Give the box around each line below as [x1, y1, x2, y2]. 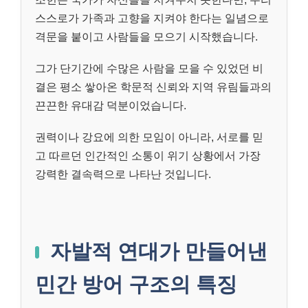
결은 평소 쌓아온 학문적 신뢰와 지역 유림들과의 [35, 80, 272, 93]
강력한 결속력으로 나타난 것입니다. [35, 168, 211, 180]
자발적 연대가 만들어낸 [50, 239, 267, 263]
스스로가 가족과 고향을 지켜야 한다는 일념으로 [35, 12, 269, 24]
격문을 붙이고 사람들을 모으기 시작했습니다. [35, 30, 258, 43]
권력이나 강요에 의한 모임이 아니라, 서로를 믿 [35, 131, 263, 143]
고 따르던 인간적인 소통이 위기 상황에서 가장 [35, 149, 261, 162]
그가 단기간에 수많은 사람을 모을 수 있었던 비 [35, 62, 263, 74]
